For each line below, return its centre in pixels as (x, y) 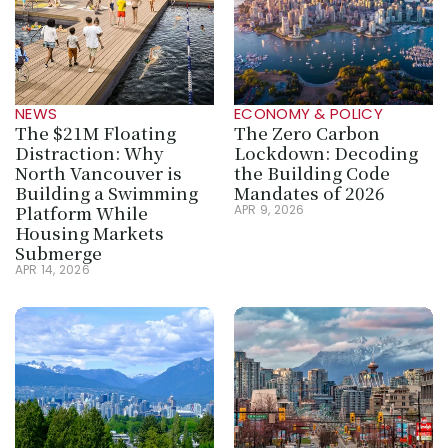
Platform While (81, 212)
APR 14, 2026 (52, 269)
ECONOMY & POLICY (308, 113)
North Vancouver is (98, 172)
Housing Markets (89, 232)
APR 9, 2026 (269, 209)
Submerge (58, 252)
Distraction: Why (89, 152)
